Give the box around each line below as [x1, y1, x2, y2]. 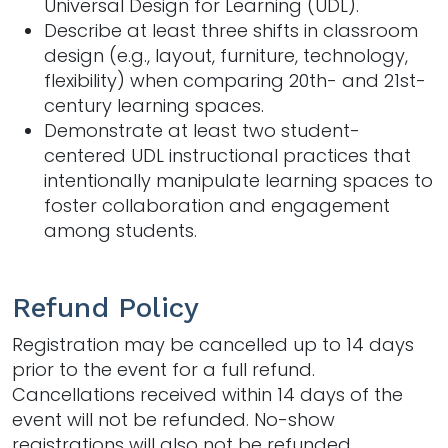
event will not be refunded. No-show [12, 406, 335, 432]
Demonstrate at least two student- [44, 117, 360, 143]
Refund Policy [12, 290, 199, 324]
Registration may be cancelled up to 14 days [12, 331, 414, 357]
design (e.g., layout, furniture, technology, [44, 42, 408, 68]
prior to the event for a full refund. [12, 356, 315, 382]
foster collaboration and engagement [44, 192, 390, 218]
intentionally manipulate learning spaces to [44, 167, 433, 193]
